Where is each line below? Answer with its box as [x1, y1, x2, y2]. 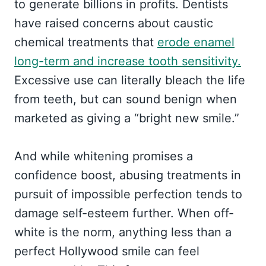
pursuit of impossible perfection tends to [14, 187, 242, 202]
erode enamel [157, 35, 235, 50]
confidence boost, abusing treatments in [14, 168, 241, 183]
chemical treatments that [14, 35, 157, 50]
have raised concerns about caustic [14, 16, 213, 31]
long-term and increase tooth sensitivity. [14, 54, 241, 69]
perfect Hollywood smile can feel [14, 244, 199, 259]
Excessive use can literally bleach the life [14, 73, 245, 88]
